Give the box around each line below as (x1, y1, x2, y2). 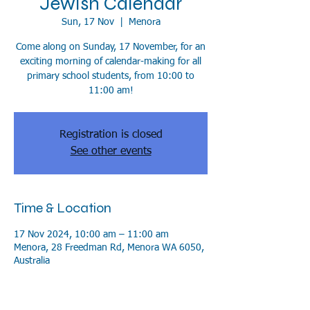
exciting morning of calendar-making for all (20, 56, 201, 66)
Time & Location (14, 199, 111, 217)
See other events (70, 145, 152, 157)
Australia (14, 255, 50, 266)
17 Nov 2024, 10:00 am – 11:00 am (14, 229, 169, 239)
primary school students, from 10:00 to (27, 71, 194, 81)
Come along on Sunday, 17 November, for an (16, 42, 206, 52)
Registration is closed (59, 129, 163, 140)
